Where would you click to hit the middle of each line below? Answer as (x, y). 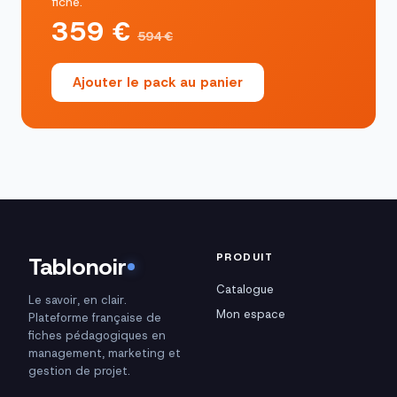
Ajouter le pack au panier (158, 82)
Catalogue (245, 289)
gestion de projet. (79, 371)
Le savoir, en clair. (78, 300)
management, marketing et (105, 353)
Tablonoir (78, 267)
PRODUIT (245, 257)
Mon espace (251, 314)
